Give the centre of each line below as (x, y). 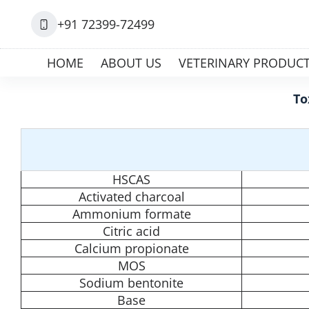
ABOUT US (131, 63)
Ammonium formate (131, 214)
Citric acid (131, 231)
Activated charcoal (131, 197)
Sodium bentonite (131, 283)
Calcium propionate (131, 248)
